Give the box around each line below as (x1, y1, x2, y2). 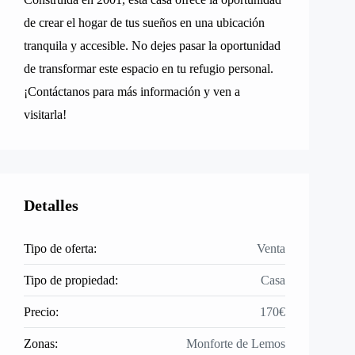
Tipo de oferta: (24, 242, 97, 255)
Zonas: (24, 337, 58, 350)
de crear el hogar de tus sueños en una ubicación (24, 16, 265, 29)
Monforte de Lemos (186, 337, 285, 350)
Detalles (24, 197, 78, 214)
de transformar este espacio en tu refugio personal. (24, 62, 273, 75)
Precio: (24, 305, 59, 319)
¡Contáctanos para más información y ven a (24, 85, 240, 98)
